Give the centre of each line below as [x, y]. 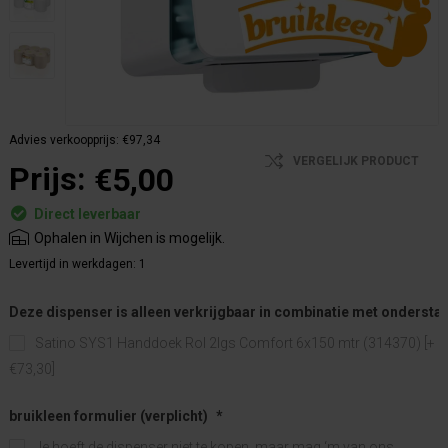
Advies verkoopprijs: [64, 139]
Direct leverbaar [87, 214]
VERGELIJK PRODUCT [356, 160]
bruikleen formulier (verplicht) [108, 415]
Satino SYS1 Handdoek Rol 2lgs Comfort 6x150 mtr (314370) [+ [235, 342]
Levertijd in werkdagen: [72, 264]
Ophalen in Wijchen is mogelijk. [129, 238]
